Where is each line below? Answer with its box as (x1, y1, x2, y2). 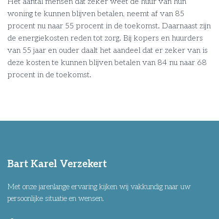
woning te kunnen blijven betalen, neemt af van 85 (7, 9, 184, 19)
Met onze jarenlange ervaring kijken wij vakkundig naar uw (7, 182, 191, 191)
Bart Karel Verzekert (7, 158, 107, 170)
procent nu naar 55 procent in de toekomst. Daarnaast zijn (7, 22, 211, 31)
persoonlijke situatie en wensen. (7, 194, 104, 203)
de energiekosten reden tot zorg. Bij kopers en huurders (7, 34, 203, 43)
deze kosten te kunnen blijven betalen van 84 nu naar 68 (7, 58, 207, 67)
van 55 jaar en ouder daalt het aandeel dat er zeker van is (7, 46, 208, 55)
